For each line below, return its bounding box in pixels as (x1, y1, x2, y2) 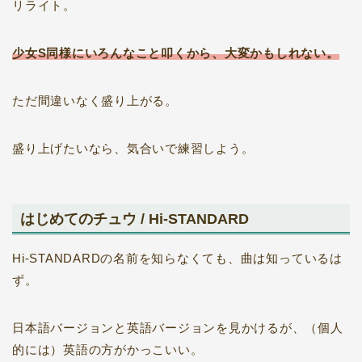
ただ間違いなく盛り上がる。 (12, 94, 178, 108)
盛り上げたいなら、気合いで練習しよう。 (12, 141, 255, 156)
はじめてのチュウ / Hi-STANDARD (20, 209, 249, 227)
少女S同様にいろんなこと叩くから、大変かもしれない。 (12, 46, 339, 61)
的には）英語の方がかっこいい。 (12, 342, 204, 356)
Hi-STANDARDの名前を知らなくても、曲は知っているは (12, 250, 343, 265)
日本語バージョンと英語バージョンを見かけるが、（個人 (12, 320, 343, 335)
